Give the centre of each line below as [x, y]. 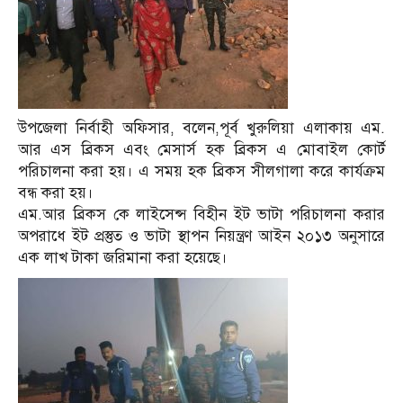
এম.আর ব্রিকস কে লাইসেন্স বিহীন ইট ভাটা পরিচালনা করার [201, 215]
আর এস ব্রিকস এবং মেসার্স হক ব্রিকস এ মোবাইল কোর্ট [201, 150]
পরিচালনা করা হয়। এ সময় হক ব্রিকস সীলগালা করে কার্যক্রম [201, 172]
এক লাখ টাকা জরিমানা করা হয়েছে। [123, 258]
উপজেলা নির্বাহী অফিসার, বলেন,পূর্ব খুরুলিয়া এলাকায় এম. [201, 129]
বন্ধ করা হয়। [56, 193]
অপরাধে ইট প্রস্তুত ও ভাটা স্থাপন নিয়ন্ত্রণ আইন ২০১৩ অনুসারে [201, 237]
